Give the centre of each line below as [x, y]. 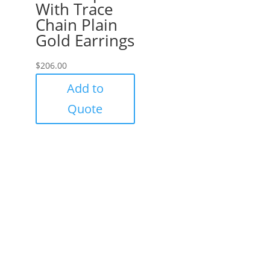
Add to [85, 88]
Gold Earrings [85, 40]
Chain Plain [76, 24]
